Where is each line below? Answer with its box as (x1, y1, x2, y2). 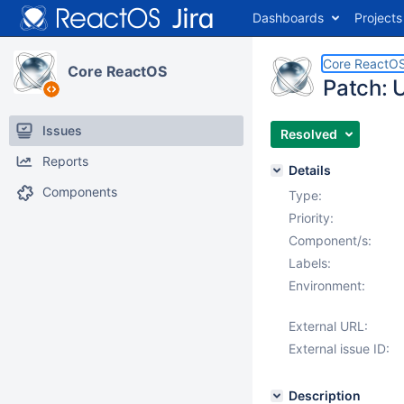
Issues (42, 123, 82, 138)
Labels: (289, 255, 331, 271)
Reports (42, 153, 88, 169)
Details (289, 162, 331, 178)
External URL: (289, 318, 368, 334)
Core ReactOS (68, 62, 167, 80)
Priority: (289, 210, 334, 225)
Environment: (289, 278, 365, 293)
